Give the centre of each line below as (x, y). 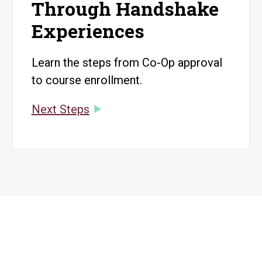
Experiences (88, 31)
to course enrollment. (87, 80)
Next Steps (60, 109)
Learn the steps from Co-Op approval (127, 63)
